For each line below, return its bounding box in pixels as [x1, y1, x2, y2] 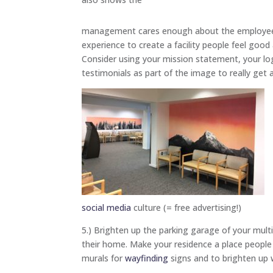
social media [82, 201, 132, 213]
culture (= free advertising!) [131, 201, 242, 213]
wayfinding [125, 252, 169, 264]
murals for [82, 252, 126, 264]
